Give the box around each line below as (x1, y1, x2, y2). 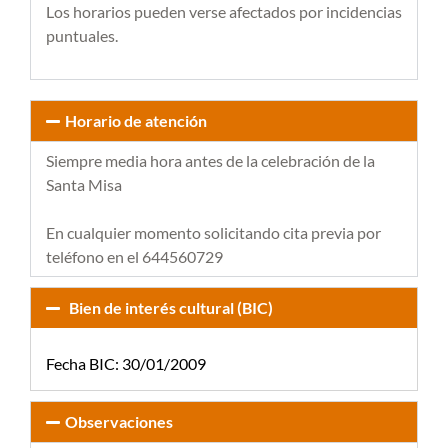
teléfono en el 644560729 (46, 247, 223, 266)
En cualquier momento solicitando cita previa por (46, 223, 381, 242)
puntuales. (46, 26, 118, 45)
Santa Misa (46, 175, 122, 194)
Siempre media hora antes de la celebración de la (46, 151, 375, 170)
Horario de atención (65, 111, 208, 130)
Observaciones (65, 412, 174, 432)
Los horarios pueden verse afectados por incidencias (46, 2, 402, 21)
